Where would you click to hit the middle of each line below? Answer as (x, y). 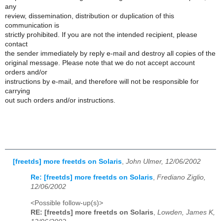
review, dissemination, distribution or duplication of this (90, 16)
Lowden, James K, (186, 212)
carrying (18, 91)
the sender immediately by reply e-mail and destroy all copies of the (110, 53)
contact (16, 44)
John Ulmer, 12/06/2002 (163, 161)
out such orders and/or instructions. (60, 100)
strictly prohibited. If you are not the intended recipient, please (101, 35)
